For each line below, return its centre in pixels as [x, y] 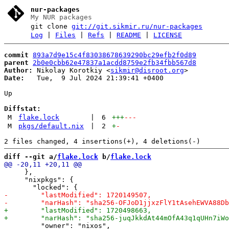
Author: [18, 70]
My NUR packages [62, 17]
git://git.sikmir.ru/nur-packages [137, 26]
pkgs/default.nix [51, 126]
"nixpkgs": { [39, 179]
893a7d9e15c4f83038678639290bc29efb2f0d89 [114, 55]
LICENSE [168, 35]
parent [16, 62]
